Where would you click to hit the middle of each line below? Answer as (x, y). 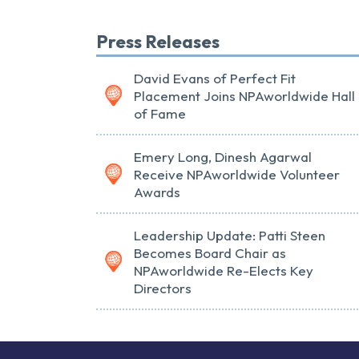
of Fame (160, 114)
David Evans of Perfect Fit (215, 79)
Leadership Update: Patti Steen (230, 236)
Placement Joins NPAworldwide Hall (244, 96)
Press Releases (158, 42)
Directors (163, 288)
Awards (157, 192)
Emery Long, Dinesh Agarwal (223, 157)
